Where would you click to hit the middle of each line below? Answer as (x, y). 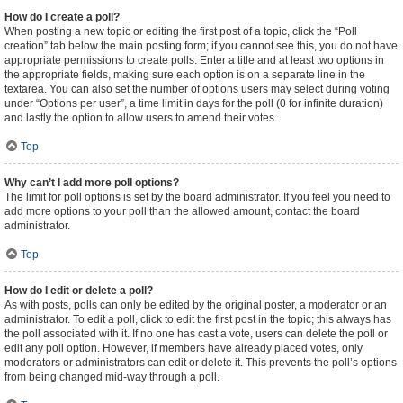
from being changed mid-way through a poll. (112, 377)
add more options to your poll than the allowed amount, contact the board (182, 211)
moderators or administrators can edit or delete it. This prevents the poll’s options (201, 363)
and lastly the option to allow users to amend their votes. (141, 118)
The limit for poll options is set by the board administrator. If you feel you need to (197, 197)
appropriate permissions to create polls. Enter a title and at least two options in (194, 60)
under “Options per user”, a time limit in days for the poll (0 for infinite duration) (194, 103)
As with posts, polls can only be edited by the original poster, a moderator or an (196, 305)
